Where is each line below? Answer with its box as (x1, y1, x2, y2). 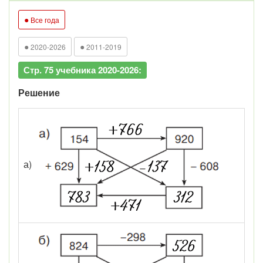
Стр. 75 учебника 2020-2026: (23, 63, 141, 76)
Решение (18, 85, 60, 99)
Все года (29, 14, 59, 25)
